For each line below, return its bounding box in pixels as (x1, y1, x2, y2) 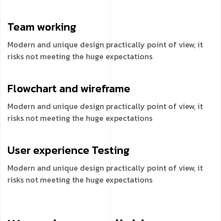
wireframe (80, 80, 130, 97)
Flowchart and (7, 80, 80, 97)
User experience (7, 142, 92, 159)
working (37, 19, 76, 36)
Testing (92, 142, 130, 159)
